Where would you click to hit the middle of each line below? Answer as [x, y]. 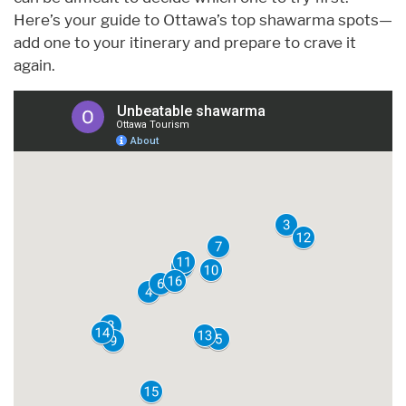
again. [34, 65]
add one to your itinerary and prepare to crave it [185, 42]
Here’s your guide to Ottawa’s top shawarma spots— [203, 19]
